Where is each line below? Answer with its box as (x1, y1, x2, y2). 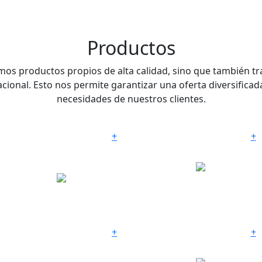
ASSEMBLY (11, 239, 57, 253)
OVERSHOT (11, 228, 61, 242)
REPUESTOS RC (150, 228, 216, 242)
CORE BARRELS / (11, 132, 82, 146)
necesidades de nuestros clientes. (56, 92, 206, 105)
